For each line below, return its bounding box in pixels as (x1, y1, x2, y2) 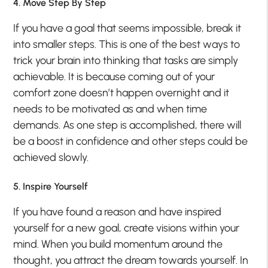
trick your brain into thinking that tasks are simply (13, 54, 239, 68)
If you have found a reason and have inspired (13, 205, 222, 219)
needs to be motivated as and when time (13, 102, 208, 116)
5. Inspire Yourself (13, 181, 89, 193)
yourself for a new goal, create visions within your (13, 221, 240, 235)
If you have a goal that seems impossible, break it (13, 22, 242, 35)
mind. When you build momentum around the (13, 237, 223, 251)
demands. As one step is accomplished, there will (13, 118, 242, 132)
